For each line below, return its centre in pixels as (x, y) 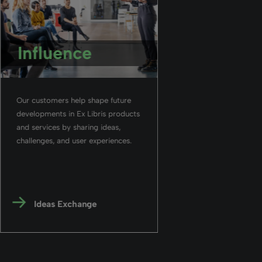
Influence (55, 53)
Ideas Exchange (65, 204)
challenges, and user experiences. (74, 140)
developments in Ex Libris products (78, 113)
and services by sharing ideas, (68, 127)
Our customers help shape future (73, 100)
